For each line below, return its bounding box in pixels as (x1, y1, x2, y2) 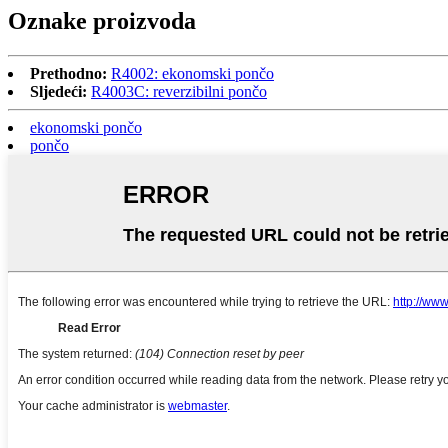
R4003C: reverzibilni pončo (91, 83, 267, 101)
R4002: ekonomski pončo (111, 65, 274, 83)
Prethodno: (30, 65, 107, 83)
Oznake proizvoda (8, 8, 196, 35)
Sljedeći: (30, 83, 87, 101)
